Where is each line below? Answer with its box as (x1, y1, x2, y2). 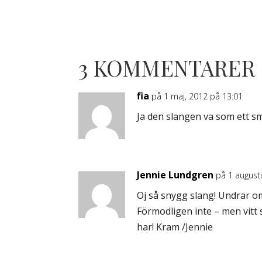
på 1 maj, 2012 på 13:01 (151, 91, 243, 102)
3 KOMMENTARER (78, 53, 256, 82)
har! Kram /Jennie (137, 220, 213, 233)
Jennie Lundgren (137, 168, 214, 181)
